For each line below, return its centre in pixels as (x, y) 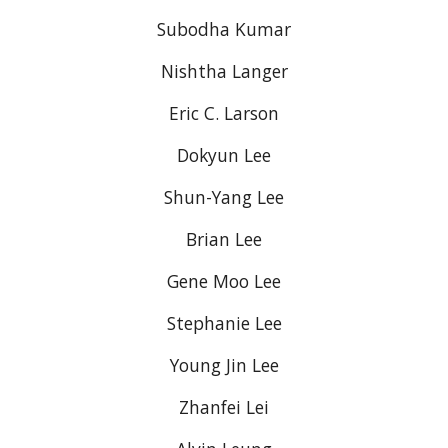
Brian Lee (224, 239)
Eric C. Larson (224, 113)
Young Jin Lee (224, 365)
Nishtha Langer (224, 71)
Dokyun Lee (224, 155)
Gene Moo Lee (224, 281)
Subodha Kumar (224, 29)
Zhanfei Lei (224, 407)
